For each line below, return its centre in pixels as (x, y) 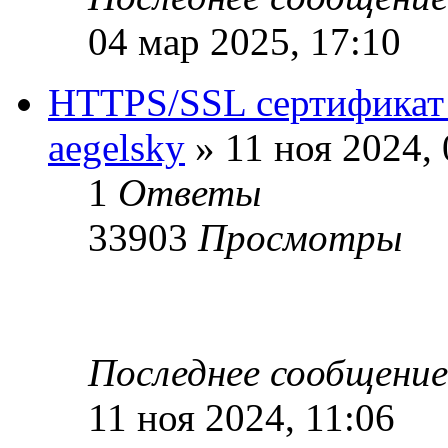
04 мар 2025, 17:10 (244, 41)
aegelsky (116, 147)
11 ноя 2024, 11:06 (241, 417)
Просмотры (300, 237)
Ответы (189, 192)
